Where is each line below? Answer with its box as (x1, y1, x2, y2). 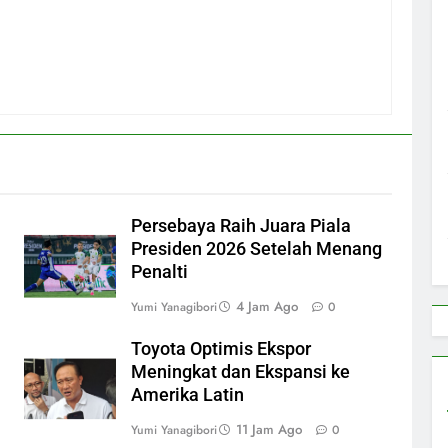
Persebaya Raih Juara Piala (131, 215, 351, 236)
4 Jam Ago (236, 296, 298, 316)
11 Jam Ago (236, 419, 302, 439)
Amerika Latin (131, 384, 244, 405)
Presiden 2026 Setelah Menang (131, 238, 382, 259)
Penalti (131, 261, 188, 282)
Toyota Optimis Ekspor (131, 338, 311, 359)
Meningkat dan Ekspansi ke (131, 361, 350, 382)
